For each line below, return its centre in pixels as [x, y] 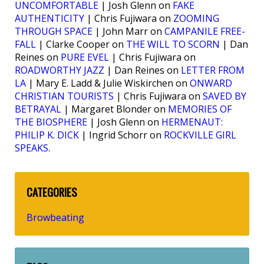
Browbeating [55, 217]
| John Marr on [128, 31]
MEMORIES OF [200, 109]
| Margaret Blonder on [115, 109]
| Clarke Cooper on [81, 44]
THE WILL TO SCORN [173, 44]
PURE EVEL [85, 57]
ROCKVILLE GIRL [200, 135]
